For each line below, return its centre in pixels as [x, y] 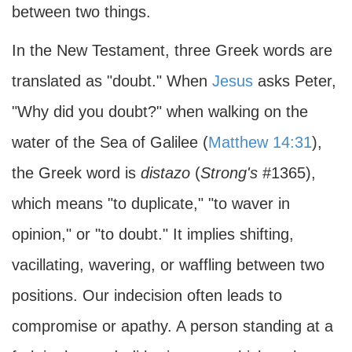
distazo [165, 173]
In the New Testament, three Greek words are [172, 50]
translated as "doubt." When [112, 81]
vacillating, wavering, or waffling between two [168, 265]
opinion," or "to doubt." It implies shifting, [153, 234]
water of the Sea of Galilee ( [110, 142]
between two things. [81, 12]
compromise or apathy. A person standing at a [172, 326]
